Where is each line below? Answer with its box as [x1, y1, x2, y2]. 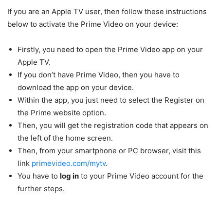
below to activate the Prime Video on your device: [7, 19, 178, 29]
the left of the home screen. [18, 133, 113, 143]
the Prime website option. [18, 108, 106, 118]
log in [60, 171, 79, 181]
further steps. [18, 184, 65, 194]
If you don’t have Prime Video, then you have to [18, 70, 180, 80]
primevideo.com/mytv [32, 159, 106, 168]
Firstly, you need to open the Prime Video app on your [18, 45, 203, 54]
